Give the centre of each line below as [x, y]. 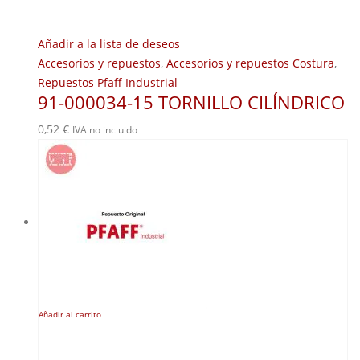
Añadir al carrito [70, 315]
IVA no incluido [105, 130]
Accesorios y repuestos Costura [250, 63]
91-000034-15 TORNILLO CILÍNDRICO [191, 103]
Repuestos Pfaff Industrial [108, 83]
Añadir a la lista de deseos [109, 44]
